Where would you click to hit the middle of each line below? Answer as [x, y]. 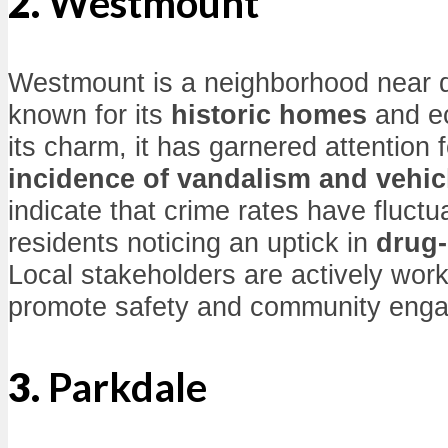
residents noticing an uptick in [192, 243]
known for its [89, 115]
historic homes [269, 115]
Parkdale [127, 387]
